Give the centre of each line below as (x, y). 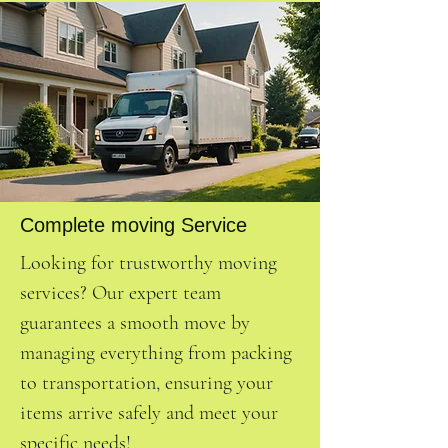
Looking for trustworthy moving (148, 263)
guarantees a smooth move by (135, 323)
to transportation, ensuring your (146, 383)
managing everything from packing (156, 353)
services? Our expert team (120, 293)
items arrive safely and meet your (149, 413)
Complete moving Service (133, 225)
